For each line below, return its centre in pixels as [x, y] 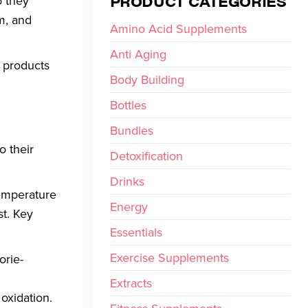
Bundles [131, 131]
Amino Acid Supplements [178, 29]
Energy [129, 207]
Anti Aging [138, 54]
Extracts [131, 283]
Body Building [147, 80]
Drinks [127, 181]
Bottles [128, 105]
